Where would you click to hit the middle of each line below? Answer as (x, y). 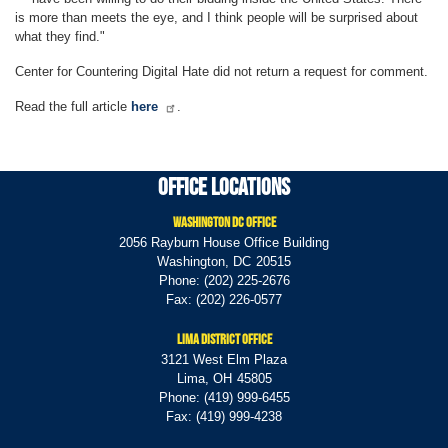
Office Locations (224, 186)
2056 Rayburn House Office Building (224, 242)
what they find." (60, 36)
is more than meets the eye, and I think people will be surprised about (216, 17)
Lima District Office (224, 338)
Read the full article (73, 106)
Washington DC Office (224, 221)
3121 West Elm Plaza (224, 359)
